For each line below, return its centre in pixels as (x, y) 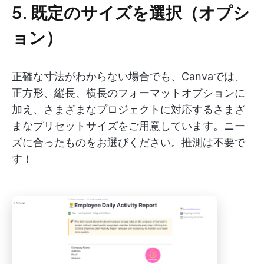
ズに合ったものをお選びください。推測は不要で (128, 143)
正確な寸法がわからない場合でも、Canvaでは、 (128, 77)
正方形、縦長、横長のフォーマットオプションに (128, 93)
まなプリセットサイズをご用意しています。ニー (128, 126)
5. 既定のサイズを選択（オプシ (131, 12)
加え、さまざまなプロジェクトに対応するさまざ (128, 110)
